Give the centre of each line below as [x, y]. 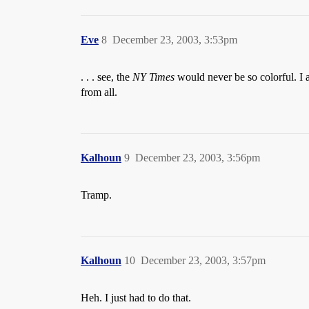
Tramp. [96, 195]
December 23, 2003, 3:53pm [175, 40]
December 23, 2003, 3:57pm [203, 260]
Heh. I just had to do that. [136, 298]
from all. [99, 92]
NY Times [153, 77]
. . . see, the [107, 77]
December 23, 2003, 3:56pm [198, 158]
